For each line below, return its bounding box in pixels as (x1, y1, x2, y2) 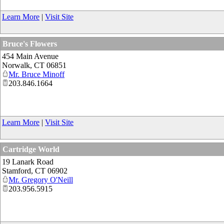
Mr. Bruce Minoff (8, 69, 64, 78)
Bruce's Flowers (2, 39, 57, 48)
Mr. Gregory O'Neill (8, 175, 73, 184)
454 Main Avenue (2, 51, 58, 60)
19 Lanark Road (2, 157, 53, 166)
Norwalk (2, 60, 30, 69)
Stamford (2, 166, 31, 175)
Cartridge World (2, 144, 59, 153)
